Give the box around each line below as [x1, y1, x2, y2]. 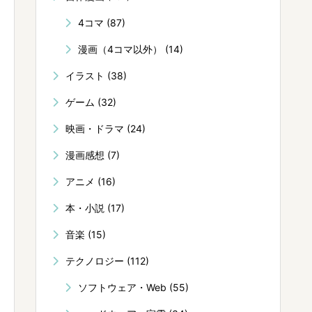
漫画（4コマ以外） [78, 42, 166, 55]
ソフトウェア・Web [78, 281, 170, 293]
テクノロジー [65, 254, 127, 267]
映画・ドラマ [65, 122, 127, 134]
